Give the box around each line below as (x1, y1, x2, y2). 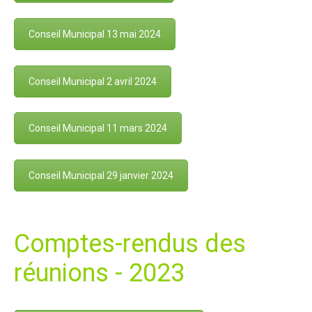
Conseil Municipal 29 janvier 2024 (29, 170, 173, 182)
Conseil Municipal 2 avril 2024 (29, 75, 157, 87)
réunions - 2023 (14, 258, 185, 288)
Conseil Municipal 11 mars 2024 (29, 123, 167, 134)
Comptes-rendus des (14, 228, 246, 258)
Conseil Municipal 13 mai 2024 (29, 28, 161, 40)
